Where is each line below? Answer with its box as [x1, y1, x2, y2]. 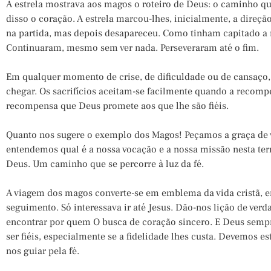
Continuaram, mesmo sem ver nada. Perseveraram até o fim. [6, 42, 259, 54]
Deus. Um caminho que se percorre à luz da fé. [6, 158, 204, 170]
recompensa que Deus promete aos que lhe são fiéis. [6, 100, 229, 112]
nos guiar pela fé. [6, 245, 91, 257]
